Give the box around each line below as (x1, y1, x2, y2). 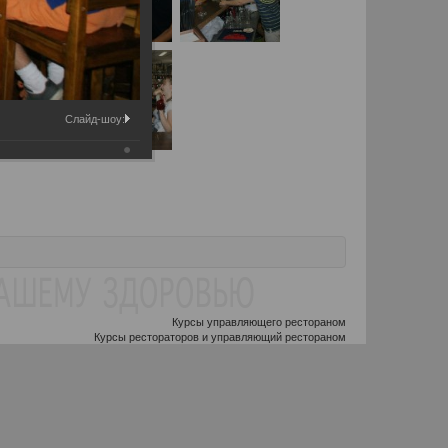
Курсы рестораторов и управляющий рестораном (94, 328, 346, 345)
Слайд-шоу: (65, 113, 125, 125)
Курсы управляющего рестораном (172, 313, 346, 330)
